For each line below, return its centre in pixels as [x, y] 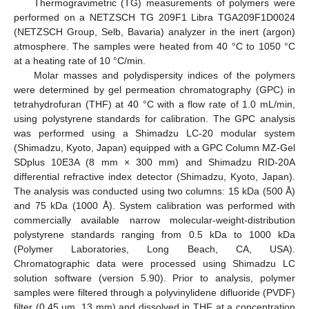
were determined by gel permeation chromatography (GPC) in [154, 90]
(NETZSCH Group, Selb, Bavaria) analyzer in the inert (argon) [154, 32]
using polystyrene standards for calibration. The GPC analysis [154, 119]
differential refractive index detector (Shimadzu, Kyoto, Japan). [154, 177]
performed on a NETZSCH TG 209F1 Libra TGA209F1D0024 [154, 18]
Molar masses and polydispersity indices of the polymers [164, 76]
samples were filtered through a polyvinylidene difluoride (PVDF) [154, 293]
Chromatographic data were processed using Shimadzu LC [154, 264]
